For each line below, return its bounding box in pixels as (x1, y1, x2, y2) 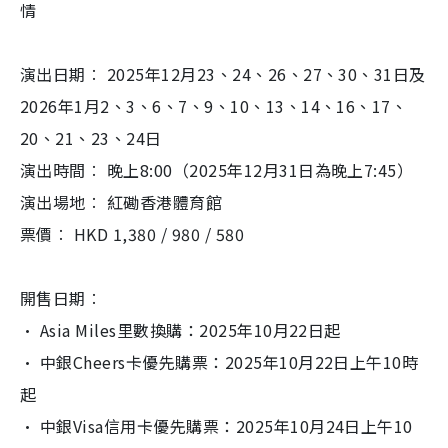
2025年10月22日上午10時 (224, 349, 419, 374)
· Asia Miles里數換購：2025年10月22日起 (20, 317, 341, 342)
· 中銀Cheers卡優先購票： (20, 349, 225, 374)
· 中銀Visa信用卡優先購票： (20, 413, 236, 438)
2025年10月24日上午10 (235, 413, 413, 438)
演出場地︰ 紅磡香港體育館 (20, 189, 223, 214)
